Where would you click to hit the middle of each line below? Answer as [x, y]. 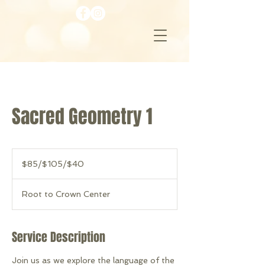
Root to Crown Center [66, 194]
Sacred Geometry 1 [82, 117]
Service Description [59, 237]
